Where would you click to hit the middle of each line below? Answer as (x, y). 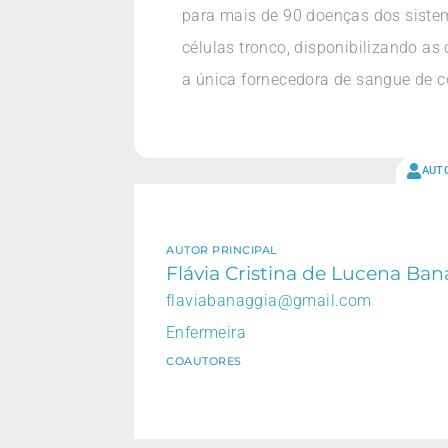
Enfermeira (206, 332)
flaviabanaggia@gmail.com (269, 300)
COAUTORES (204, 360)
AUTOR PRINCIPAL (222, 249)
